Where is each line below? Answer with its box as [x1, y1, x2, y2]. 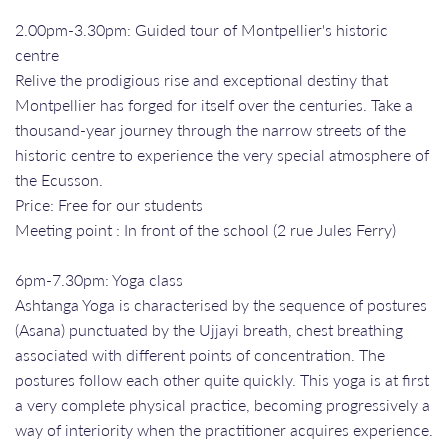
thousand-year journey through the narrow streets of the [15, 117, 406, 141]
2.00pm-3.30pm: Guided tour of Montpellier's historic [15, 17, 388, 41]
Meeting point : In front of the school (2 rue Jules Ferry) [15, 217, 396, 241]
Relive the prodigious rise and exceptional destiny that [15, 67, 388, 91]
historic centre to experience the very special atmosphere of [15, 142, 429, 166]
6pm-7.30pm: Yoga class [15, 267, 183, 291]
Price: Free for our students [15, 192, 203, 216]
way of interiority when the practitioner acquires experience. [15, 417, 433, 441]
